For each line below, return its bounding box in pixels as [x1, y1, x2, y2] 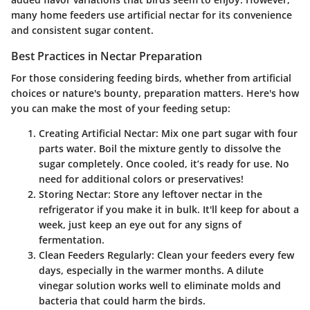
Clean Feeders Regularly [39, 248, 152, 262]
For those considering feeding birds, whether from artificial [11, 71, 291, 84]
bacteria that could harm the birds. [39, 293, 206, 307]
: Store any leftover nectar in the [108, 187, 262, 201]
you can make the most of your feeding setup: [11, 101, 230, 115]
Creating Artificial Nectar [39, 126, 156, 140]
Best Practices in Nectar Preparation [11, 48, 202, 64]
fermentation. [39, 232, 104, 246]
